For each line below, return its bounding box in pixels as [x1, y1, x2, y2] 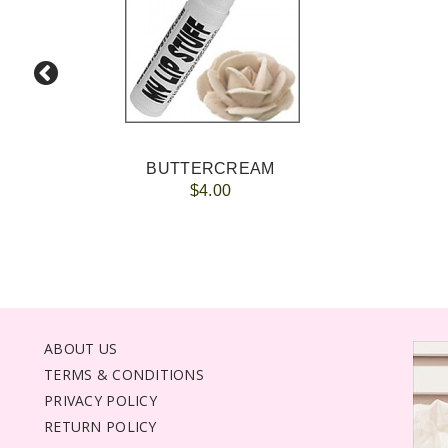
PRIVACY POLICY [44, 391, 157, 410]
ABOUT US [44, 339, 118, 358]
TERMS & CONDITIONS [44, 365, 205, 384]
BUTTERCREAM [146, 160, 275, 177]
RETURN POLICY [44, 417, 157, 436]
